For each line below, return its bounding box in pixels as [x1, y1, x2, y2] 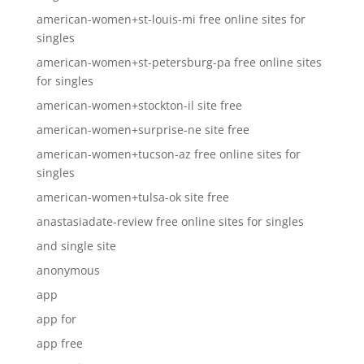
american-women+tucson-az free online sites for [36, 146, 301, 162]
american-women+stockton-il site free [36, 97, 242, 113]
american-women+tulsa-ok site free [36, 189, 229, 205]
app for [36, 311, 76, 327]
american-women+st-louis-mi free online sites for [36, 11, 305, 27]
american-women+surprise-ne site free [36, 122, 249, 137]
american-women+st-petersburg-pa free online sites [36, 54, 322, 70]
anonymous [36, 262, 100, 278]
